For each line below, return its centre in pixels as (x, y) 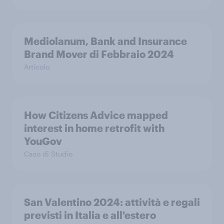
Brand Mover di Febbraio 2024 (99, 54)
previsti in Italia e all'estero (90, 215)
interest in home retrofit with (94, 128)
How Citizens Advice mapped (96, 115)
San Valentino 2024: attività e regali (112, 202)
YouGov (43, 141)
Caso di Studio (48, 154)
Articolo (37, 67)
